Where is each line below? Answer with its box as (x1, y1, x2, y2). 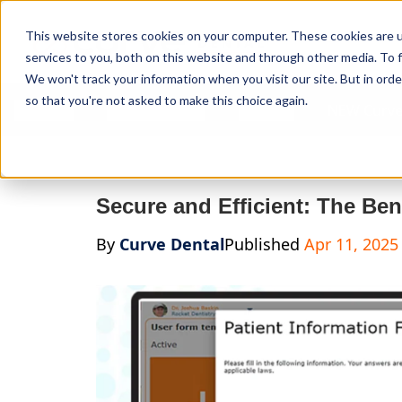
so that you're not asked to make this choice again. (25, 92, 308, 108)
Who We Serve (107, 100, 205, 120)
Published (224, 233, 305, 255)
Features (14, 100, 74, 120)
